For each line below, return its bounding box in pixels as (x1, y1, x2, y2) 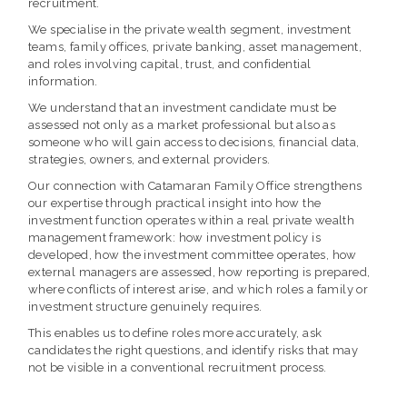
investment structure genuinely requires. (28, 299, 263, 313)
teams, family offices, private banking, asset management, (28, 39, 362, 54)
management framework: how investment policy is (28, 230, 321, 244)
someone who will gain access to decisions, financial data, (28, 134, 360, 149)
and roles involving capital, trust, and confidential (28, 56, 312, 71)
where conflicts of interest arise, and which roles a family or (28, 282, 369, 296)
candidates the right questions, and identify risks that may (28, 342, 359, 357)
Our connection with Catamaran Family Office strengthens (28, 178, 362, 193)
